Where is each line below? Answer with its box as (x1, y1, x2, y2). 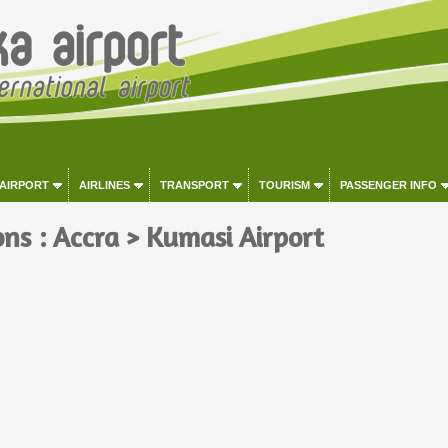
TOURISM (258, 179, 310, 191)
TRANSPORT (159, 179, 229, 191)
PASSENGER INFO (339, 179, 437, 191)
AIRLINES (78, 179, 130, 191)
